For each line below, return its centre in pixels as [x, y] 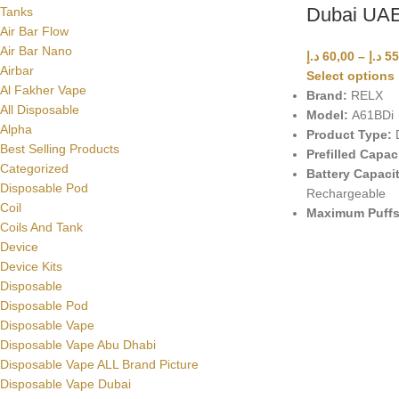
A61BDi [370, 115]
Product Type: [349, 135]
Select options [350, 76]
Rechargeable [346, 194]
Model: [327, 115]
